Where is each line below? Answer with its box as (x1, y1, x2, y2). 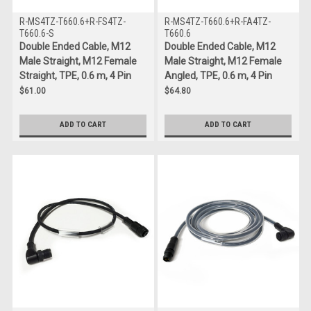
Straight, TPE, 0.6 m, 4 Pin (19, 69, 131, 81)
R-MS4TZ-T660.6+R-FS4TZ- (19, 15, 126, 27)
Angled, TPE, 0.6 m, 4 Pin (164, 69, 272, 81)
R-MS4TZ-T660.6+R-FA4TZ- (164, 15, 271, 27)
